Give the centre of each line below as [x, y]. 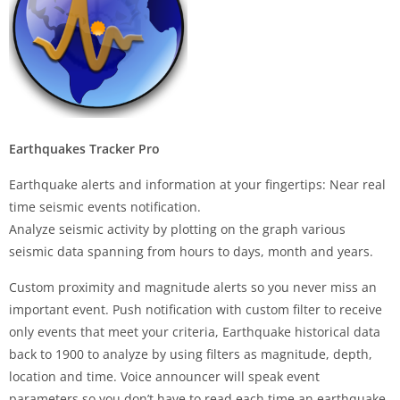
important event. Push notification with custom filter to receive [196, 309]
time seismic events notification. [105, 206]
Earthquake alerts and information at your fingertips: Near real [197, 184]
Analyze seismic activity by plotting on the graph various [177, 229]
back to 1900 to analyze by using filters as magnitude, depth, [191, 354]
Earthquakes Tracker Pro [84, 148]
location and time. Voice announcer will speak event [164, 376]
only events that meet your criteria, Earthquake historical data [195, 331]
